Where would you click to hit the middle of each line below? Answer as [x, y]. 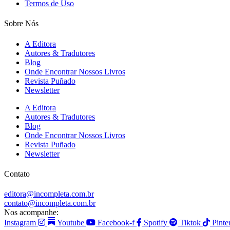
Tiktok [190, 223]
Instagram [20, 223]
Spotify [156, 223]
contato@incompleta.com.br [50, 203]
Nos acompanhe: [31, 213]
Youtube [71, 223]
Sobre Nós [21, 24]
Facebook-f [116, 223]
